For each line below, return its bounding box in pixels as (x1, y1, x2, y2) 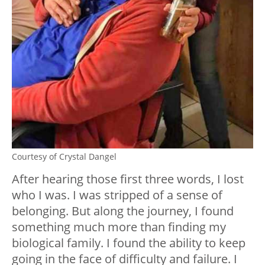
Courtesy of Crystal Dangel (12, 150, 117, 162)
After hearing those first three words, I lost (12, 170, 244, 187)
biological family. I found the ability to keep (12, 234, 245, 251)
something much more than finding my (12, 218, 226, 235)
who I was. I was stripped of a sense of (12, 186, 222, 203)
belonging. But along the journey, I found (12, 202, 234, 219)
